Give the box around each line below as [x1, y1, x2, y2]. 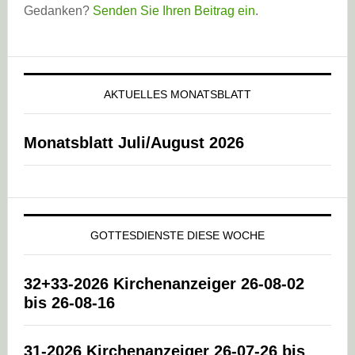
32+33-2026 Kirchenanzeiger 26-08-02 [23, 275, 304, 292]
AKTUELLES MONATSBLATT [103, 88, 251, 101]
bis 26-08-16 [23, 294, 115, 311]
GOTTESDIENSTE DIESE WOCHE [90, 229, 265, 242]
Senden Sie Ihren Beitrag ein [92, 4, 255, 17]
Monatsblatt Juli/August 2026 [23, 134, 244, 151]
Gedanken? [23, 4, 93, 17]
